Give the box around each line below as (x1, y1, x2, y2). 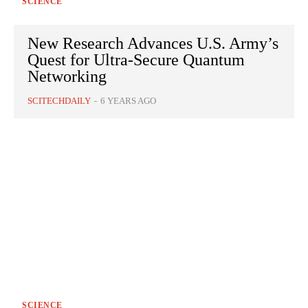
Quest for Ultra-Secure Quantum (27, 51, 245, 69)
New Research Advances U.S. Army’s (27, 34, 278, 53)
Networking (27, 67, 107, 86)
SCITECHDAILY (27, 96, 91, 107)
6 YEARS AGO (100, 96, 156, 107)
